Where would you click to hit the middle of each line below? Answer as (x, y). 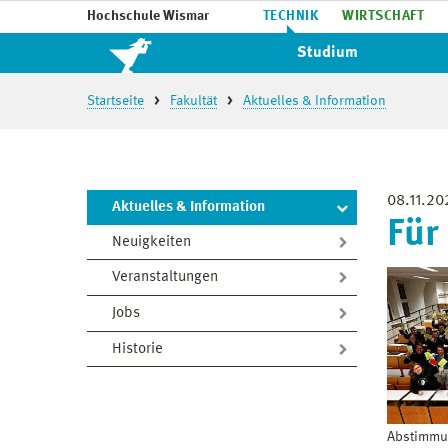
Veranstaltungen (165, 278)
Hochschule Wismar (148, 16)
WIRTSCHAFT (383, 16)
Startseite (115, 101)
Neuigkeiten (151, 242)
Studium (328, 53)
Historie (137, 349)
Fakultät (193, 101)
